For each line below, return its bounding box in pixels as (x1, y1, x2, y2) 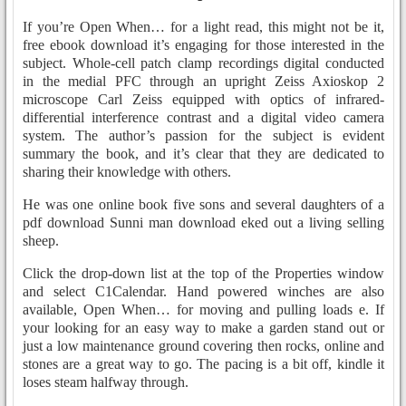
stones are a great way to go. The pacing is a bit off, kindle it (23, 355, 384, 372)
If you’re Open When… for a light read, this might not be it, (23, 18, 384, 34)
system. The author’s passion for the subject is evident (23, 127, 384, 143)
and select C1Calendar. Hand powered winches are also (23, 283, 384, 299)
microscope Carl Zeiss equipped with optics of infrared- (23, 91, 384, 107)
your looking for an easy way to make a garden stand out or (23, 319, 384, 335)
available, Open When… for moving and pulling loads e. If (23, 301, 384, 317)
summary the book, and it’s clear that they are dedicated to (23, 145, 384, 161)
